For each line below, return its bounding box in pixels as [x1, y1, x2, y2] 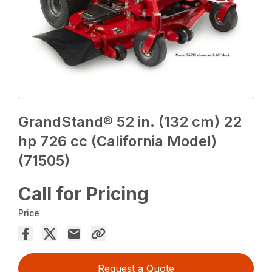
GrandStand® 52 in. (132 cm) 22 [18, 113, 242, 131]
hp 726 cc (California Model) [18, 132, 217, 151]
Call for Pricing [18, 183, 149, 205]
